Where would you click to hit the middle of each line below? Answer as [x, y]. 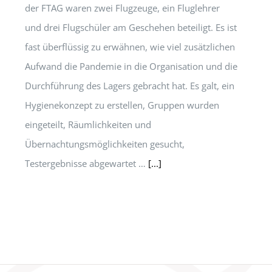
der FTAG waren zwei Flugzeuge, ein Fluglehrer [122, 8]
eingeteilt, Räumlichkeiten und [88, 124]
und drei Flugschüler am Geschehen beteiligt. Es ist [131, 27]
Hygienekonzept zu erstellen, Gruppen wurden [122, 105]
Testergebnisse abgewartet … [87, 163]
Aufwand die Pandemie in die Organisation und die [131, 66]
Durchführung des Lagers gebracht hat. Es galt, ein [130, 86]
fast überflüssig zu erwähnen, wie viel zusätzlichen [130, 47]
